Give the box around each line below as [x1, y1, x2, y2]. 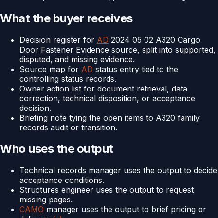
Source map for [19, 64, 81, 74]
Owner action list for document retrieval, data [19, 83, 187, 93]
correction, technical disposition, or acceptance [19, 93, 195, 103]
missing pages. [19, 195, 73, 205]
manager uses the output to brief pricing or [44, 204, 206, 215]
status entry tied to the [93, 64, 178, 74]
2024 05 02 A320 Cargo [109, 35, 200, 45]
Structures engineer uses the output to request [19, 185, 194, 195]
